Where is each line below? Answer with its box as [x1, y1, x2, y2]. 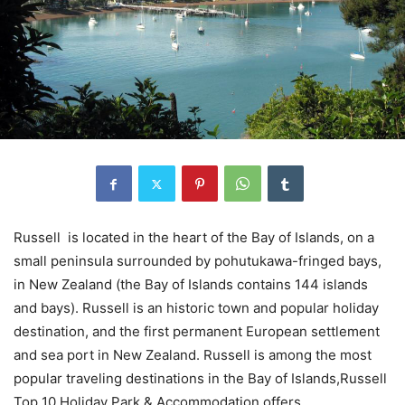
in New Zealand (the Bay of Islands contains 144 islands [14, 276, 368, 293]
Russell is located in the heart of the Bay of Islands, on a [14, 229, 374, 246]
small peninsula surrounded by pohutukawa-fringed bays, [14, 252, 381, 269]
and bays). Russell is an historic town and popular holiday [14, 299, 379, 316]
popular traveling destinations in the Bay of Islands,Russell [14, 370, 387, 387]
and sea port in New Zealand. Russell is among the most [14, 346, 372, 363]
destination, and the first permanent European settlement [14, 323, 380, 340]
